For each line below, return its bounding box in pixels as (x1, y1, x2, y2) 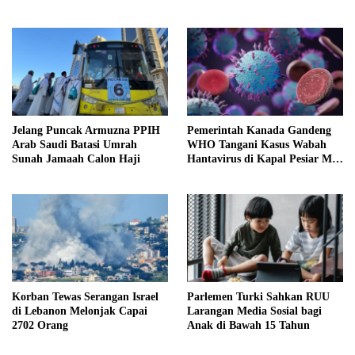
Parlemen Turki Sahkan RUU (187, 290, 330, 303)
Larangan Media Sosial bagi (187, 304, 322, 317)
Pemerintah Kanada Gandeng (187, 124, 331, 137)
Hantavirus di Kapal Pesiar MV (187, 153, 340, 166)
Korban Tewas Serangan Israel (12, 290, 158, 303)
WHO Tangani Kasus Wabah (187, 139, 326, 151)
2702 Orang (12, 319, 68, 331)
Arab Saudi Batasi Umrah (12, 139, 137, 151)
